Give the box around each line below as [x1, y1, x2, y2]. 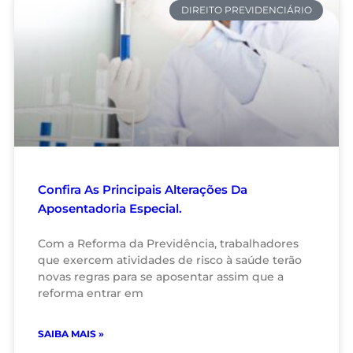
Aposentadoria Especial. [38, 201, 182, 216]
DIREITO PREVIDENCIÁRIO [180, 4, 312, 17]
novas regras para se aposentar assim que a [38, 269, 284, 284]
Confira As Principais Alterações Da [38, 182, 247, 197]
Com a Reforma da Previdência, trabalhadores [38, 236, 299, 251]
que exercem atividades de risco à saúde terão [38, 253, 302, 267]
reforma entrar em [38, 286, 143, 300]
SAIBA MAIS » [38, 328, 104, 340]
